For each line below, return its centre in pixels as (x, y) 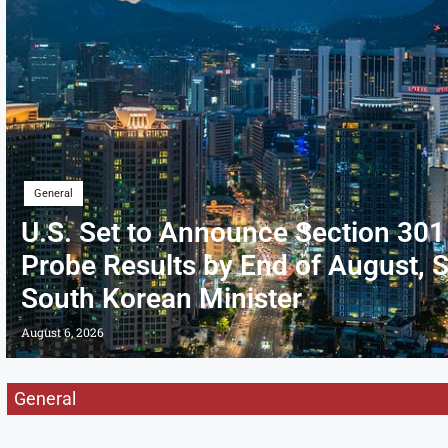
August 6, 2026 (62, 332)
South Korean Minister (161, 298)
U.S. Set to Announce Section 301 (233, 232)
